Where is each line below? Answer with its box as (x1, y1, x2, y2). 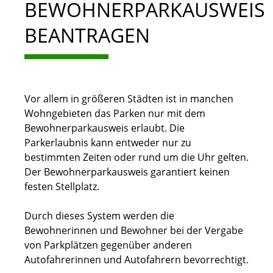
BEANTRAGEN (24, 22, 150, 49)
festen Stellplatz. (24, 180, 99, 194)
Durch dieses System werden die (24, 209, 174, 223)
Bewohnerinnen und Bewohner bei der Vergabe (24, 224, 243, 238)
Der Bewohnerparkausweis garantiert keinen (24, 165, 230, 179)
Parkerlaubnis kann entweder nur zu (24, 136, 191, 150)
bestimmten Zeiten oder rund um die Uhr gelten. (24, 151, 249, 165)
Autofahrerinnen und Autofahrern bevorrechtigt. (24, 253, 249, 267)
